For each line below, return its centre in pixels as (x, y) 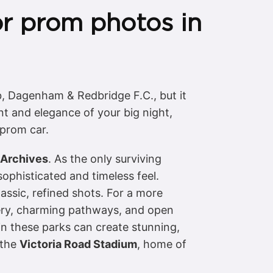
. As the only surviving (105, 159)
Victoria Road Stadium (78, 244)
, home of (162, 244)
